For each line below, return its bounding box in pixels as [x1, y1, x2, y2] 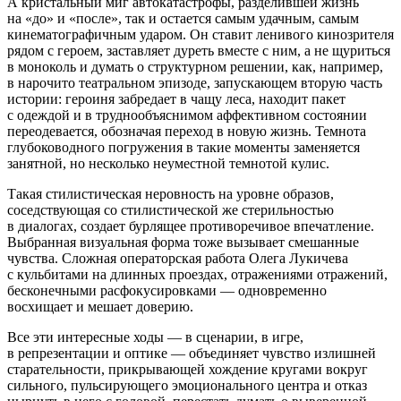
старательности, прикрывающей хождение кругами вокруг [7, 361, 368, 377]
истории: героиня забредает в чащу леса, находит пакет [7, 90, 346, 107]
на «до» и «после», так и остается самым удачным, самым [7, 10, 359, 26]
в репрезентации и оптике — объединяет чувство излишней [7, 345, 376, 361]
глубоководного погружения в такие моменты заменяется [7, 139, 360, 155]
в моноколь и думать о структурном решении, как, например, [7, 58, 383, 74]
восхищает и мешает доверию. [7, 298, 193, 314]
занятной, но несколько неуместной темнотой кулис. [7, 155, 329, 171]
